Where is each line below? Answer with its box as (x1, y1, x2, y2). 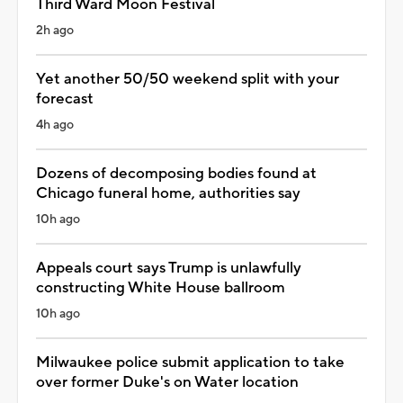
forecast (36, 88, 94, 109)
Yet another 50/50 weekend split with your (36, 68, 339, 89)
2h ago (36, 22, 74, 39)
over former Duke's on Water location (36, 372, 299, 392)
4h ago (36, 116, 74, 133)
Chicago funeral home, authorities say (36, 183, 300, 203)
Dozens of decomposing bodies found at (36, 163, 317, 184)
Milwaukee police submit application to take (36, 352, 345, 372)
